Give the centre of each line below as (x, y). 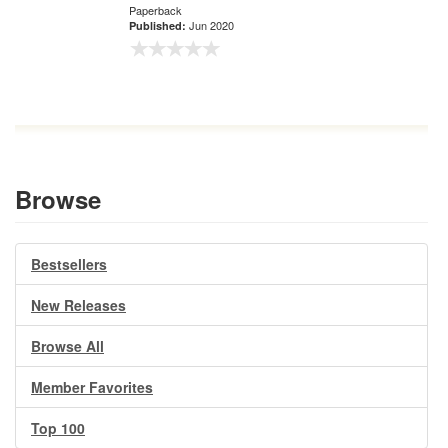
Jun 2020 (211, 25)
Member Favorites (92, 387)
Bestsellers (69, 264)
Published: (159, 25)
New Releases (78, 305)
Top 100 (58, 428)
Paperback (155, 10)
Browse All (67, 346)
